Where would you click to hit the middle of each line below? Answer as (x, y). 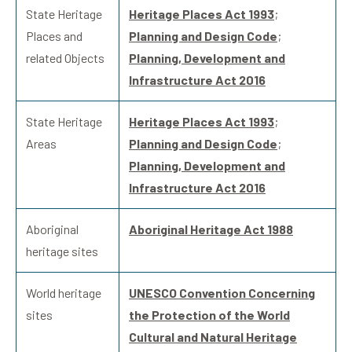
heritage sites (62, 251)
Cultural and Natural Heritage (213, 337)
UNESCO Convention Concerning (222, 293)
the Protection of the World (209, 315)
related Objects (65, 58)
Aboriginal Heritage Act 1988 (211, 229)
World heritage (64, 293)
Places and (54, 36)
